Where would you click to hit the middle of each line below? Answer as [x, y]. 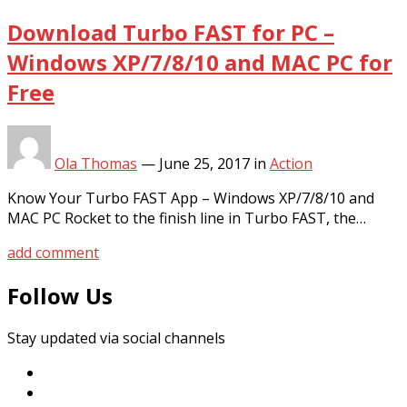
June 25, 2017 [204, 163]
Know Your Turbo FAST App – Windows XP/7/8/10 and [191, 198]
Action [291, 163]
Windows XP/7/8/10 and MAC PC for [200, 62]
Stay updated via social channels [116, 338]
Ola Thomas [96, 163]
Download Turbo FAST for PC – [171, 32]
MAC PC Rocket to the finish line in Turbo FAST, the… [187, 218]
